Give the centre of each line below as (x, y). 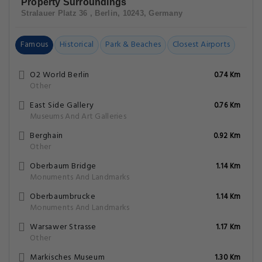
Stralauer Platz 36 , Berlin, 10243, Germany (102, 13)
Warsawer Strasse (63, 227)
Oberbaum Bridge (63, 166)
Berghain (46, 136)
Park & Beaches (133, 45)
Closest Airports (201, 45)
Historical (77, 45)
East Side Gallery (62, 106)
